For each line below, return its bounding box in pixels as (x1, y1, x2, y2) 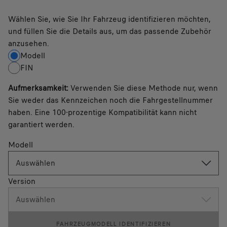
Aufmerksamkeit (8, 83, 66, 94)
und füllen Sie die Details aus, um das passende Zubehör (8, 26, 211, 37)
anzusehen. (8, 38, 49, 49)
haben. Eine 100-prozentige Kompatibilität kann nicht (8, 107, 197, 118)
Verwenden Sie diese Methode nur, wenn (70, 83, 218, 94)
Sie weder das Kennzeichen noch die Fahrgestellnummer (8, 95, 213, 106)
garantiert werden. (8, 119, 74, 130)
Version (8, 176, 35, 187)
